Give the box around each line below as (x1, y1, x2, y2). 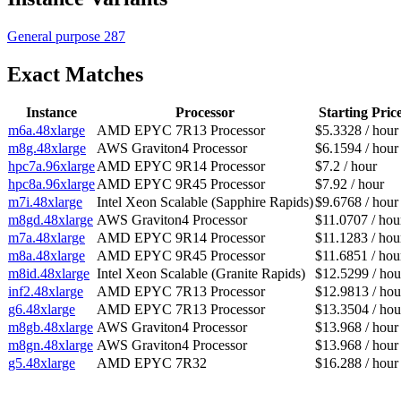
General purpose (7, 28, 104, 44)
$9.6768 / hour (315, 194, 398, 210)
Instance (26, 105, 77, 121)
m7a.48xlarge (8, 230, 85, 246)
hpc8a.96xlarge (8, 176, 95, 192)
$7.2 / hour (315, 158, 377, 175)
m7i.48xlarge (8, 194, 82, 210)
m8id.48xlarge (8, 266, 90, 282)
